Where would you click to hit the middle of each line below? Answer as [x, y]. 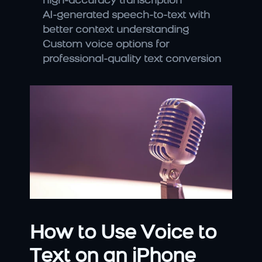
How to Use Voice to [123, 234]
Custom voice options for [106, 44]
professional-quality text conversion [132, 59]
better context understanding [116, 30]
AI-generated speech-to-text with [126, 15]
